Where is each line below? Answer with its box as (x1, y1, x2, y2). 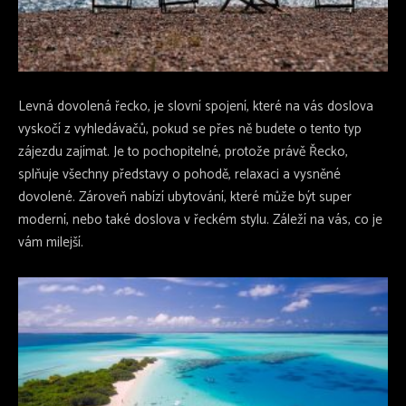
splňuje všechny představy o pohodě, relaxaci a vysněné (18, 162, 341, 186)
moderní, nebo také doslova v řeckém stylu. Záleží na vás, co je (18, 208, 382, 231)
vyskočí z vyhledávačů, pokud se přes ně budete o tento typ (18, 117, 362, 140)
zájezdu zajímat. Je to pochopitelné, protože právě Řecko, (18, 140, 348, 163)
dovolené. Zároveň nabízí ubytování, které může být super (18, 185, 352, 208)
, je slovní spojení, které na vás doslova (148, 94, 373, 118)
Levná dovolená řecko (18, 94, 148, 118)
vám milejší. (18, 230, 83, 254)
